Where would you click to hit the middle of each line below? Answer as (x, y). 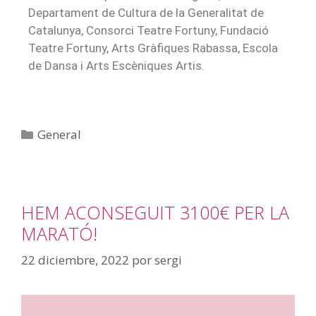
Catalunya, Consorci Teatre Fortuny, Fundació (148, 31)
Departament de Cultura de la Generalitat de (146, 13)
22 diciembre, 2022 (75, 260)
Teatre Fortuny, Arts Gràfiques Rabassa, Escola (153, 48)
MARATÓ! (59, 233)
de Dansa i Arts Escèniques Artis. (116, 66)
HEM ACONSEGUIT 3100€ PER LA (155, 212)
